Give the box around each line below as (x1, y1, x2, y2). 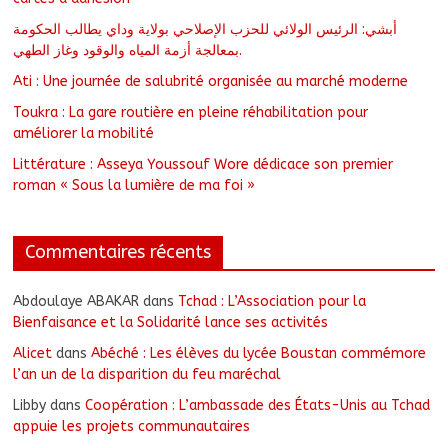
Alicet (13, 344, 53, 362)
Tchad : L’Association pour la (178, 292, 367, 310)
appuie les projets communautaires (13, 417, 251, 435)
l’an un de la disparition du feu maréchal (13, 365, 282, 383)
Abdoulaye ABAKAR (13, 292, 140, 310)
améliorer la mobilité (13, 124, 155, 142)
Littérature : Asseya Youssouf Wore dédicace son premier (13, 155, 394, 173)
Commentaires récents (25, 240, 212, 263)
